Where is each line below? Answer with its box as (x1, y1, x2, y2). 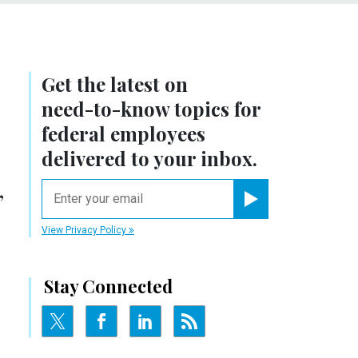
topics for (169, 95, 261, 121)
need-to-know (42, 95, 169, 121)
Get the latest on (42, 70, 188, 97)
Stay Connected (44, 273, 173, 298)
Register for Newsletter (250, 207, 334, 217)
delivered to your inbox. (42, 145, 257, 171)
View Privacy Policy (42, 224, 129, 236)
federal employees (42, 120, 205, 146)
